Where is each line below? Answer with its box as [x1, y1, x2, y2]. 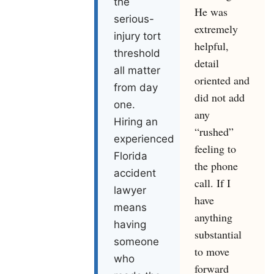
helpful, [194, 39, 229, 54]
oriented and [194, 73, 250, 88]
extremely [194, 21, 238, 37]
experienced [114, 133, 175, 146]
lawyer [114, 184, 147, 197]
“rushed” [194, 124, 234, 139]
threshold [114, 47, 161, 60]
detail [194, 56, 219, 71]
